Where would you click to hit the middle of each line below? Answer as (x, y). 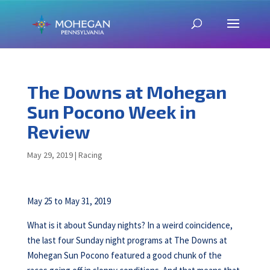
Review (58, 131)
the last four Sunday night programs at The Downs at (127, 240)
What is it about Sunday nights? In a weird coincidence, (130, 225)
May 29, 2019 (50, 155)
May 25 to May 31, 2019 (69, 201)
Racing (90, 155)
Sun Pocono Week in (111, 111)
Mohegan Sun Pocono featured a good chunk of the (124, 255)
